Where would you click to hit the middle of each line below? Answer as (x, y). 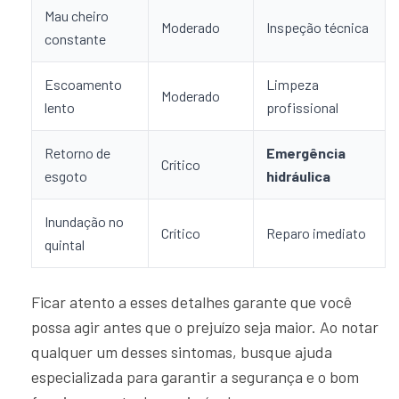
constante (75, 39)
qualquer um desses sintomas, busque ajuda (182, 352)
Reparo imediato (316, 233)
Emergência (306, 153)
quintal (65, 245)
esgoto (66, 176)
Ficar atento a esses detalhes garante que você (191, 302)
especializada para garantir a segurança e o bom (195, 377)
